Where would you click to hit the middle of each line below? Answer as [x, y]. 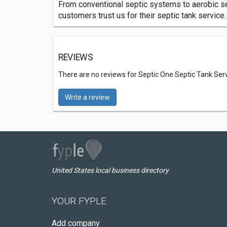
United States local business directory [110, 170]
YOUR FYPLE [79, 201]
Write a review [87, 97]
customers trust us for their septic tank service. [142, 15]
